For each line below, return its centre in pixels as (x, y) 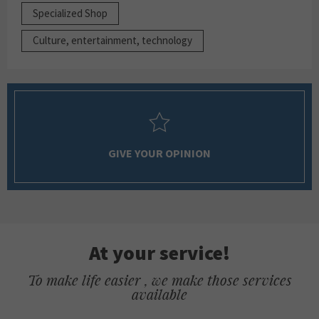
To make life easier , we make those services (159, 279)
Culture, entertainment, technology (113, 41)
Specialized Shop (70, 13)
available (159, 294)
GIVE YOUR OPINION (159, 153)
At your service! (159, 252)
